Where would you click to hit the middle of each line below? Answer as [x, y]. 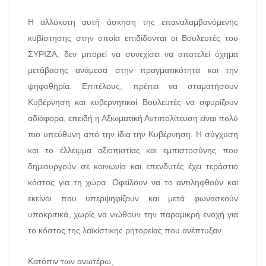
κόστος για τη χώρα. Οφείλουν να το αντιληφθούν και [133, 182]
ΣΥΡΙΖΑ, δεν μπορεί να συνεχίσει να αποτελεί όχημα [133, 54]
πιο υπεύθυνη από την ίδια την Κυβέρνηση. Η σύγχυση [133, 134]
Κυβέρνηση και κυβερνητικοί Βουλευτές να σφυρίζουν [133, 102]
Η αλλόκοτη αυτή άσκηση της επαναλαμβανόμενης [133, 22]
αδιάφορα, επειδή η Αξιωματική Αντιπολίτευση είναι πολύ [133, 118]
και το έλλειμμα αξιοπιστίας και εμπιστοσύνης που [133, 150]
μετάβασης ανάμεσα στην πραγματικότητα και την [133, 70]
